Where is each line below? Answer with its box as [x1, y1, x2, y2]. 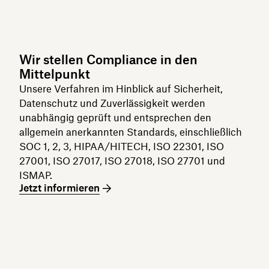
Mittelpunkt [19, 67, 90, 82]
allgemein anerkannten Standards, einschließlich [19, 126, 242, 138]
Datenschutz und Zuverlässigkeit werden [19, 97, 205, 109]
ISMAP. [19, 169, 52, 181]
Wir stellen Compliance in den [19, 52, 198, 67]
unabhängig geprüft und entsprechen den [19, 112, 211, 124]
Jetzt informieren [19, 182, 100, 194]
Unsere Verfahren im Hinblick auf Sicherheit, [19, 83, 223, 95]
